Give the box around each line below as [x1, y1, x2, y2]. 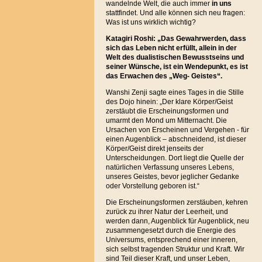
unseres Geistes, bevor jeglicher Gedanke [105, 173, 239, 181]
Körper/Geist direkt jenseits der [105, 144, 204, 153]
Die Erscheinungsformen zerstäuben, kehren [105, 198, 248, 206]
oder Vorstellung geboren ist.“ [105, 182, 201, 190]
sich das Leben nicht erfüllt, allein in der [105, 44, 237, 52]
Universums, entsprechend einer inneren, [105, 236, 237, 244]
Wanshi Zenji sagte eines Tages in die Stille [105, 88, 244, 96]
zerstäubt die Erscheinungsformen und [105, 107, 229, 115]
